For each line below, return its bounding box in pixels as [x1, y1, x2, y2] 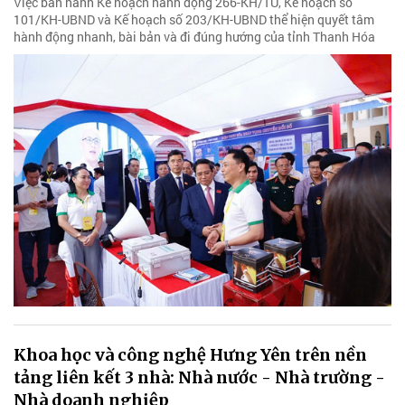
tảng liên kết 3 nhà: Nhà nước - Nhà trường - [14, 366, 385, 388]
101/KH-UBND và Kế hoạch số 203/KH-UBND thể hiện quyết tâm [14, 11, 374, 29]
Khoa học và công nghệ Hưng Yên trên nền [14, 344, 367, 365]
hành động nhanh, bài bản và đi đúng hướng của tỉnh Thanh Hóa [14, 28, 375, 46]
